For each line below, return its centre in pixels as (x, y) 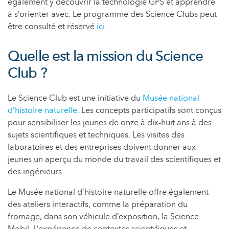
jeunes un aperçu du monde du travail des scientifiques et (114, 159)
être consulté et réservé (52, 26)
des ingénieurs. (36, 171)
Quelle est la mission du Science (106, 56)
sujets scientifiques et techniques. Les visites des (96, 135)
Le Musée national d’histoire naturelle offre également (108, 192)
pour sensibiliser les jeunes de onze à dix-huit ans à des (110, 122)
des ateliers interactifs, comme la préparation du (98, 204)
